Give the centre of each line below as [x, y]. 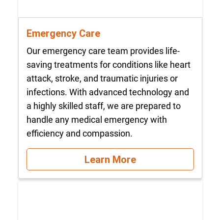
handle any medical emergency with [96, 120]
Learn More [110, 159]
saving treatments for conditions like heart [108, 65]
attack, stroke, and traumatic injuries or [102, 79]
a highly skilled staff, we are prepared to [103, 106]
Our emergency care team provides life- [103, 51]
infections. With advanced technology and [108, 92]
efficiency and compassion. [79, 134]
